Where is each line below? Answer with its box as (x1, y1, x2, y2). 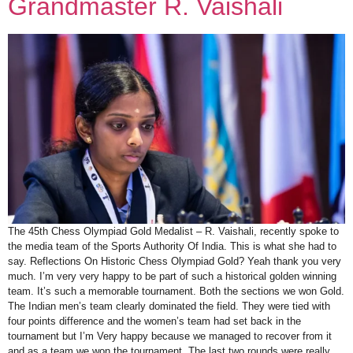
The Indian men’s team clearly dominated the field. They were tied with (8, 299, 330, 312)
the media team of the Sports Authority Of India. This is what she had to (8, 240, 336, 252)
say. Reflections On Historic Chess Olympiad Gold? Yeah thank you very (8, 255, 341, 267)
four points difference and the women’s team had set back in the (8, 314, 301, 327)
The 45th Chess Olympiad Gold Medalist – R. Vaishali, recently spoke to (8, 225, 339, 237)
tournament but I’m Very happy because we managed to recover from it (8, 329, 332, 342)
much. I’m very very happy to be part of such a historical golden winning (8, 269, 336, 282)
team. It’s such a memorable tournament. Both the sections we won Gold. (8, 284, 344, 297)
